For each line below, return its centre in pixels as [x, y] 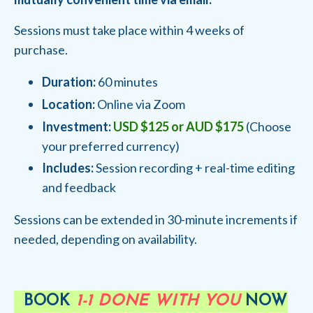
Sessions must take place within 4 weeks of [129, 30]
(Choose [268, 126]
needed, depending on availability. [105, 239]
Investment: [77, 126]
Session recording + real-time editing [194, 168]
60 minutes [128, 82]
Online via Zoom [140, 104]
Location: [68, 104]
